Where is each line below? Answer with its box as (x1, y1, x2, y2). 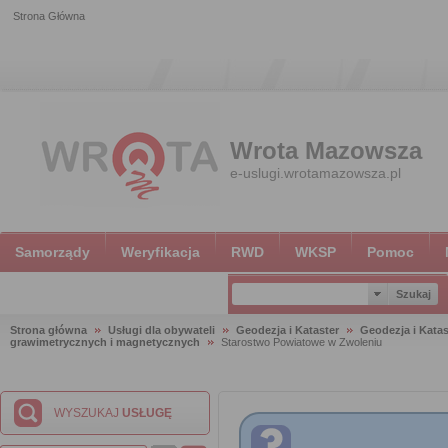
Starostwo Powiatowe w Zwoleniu (221, 336, 382, 348)
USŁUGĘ (122, 406, 172, 420)
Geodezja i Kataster (236, 324, 339, 336)
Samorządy (15, 244, 90, 260)
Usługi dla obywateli (108, 324, 215, 336)
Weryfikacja (121, 244, 200, 260)
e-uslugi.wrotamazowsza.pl (230, 165, 401, 181)
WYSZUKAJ (54, 406, 122, 420)
